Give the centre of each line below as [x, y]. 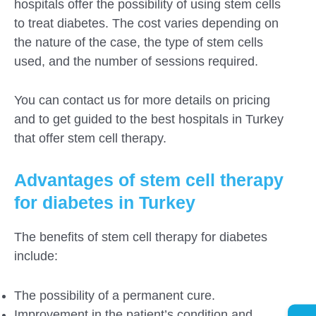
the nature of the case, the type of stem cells [139, 42]
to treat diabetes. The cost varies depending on [146, 23]
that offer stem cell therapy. [90, 139]
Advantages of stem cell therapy [149, 180]
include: [36, 256]
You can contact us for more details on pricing [142, 101]
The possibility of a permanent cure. [115, 296]
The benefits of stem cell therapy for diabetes [141, 237]
